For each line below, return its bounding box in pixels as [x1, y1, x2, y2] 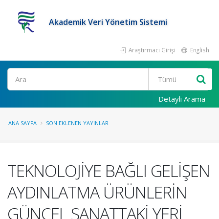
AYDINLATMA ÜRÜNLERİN [7, 181, 187, 203]
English [189, 46, 209, 54]
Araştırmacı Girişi [127, 46, 175, 54]
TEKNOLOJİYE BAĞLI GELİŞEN [7, 159, 210, 182]
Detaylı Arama [158, 94, 205, 104]
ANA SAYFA [8, 119, 37, 127]
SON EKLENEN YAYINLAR [46, 119, 109, 127]
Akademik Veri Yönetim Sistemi [49, 17, 167, 27]
